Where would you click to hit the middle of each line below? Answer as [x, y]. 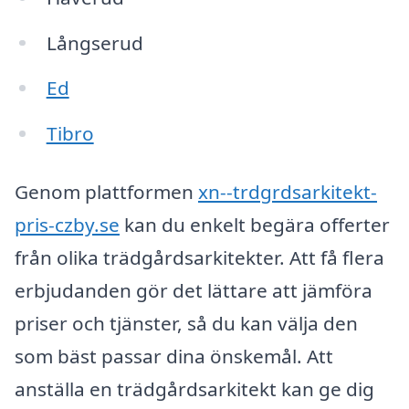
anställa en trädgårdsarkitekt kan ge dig [194, 388]
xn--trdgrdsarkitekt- [288, 191]
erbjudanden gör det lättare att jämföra [194, 290]
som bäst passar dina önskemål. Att [174, 356]
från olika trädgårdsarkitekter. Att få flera [199, 257]
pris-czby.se [67, 224]
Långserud [94, 42]
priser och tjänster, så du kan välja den [186, 323]
